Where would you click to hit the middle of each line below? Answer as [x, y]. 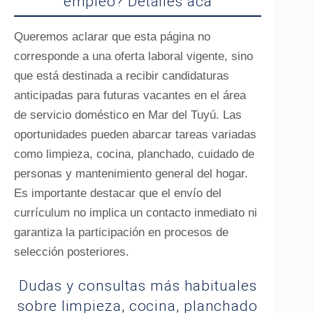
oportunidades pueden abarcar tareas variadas [135, 134]
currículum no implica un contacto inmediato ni [136, 213]
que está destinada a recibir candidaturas [122, 76]
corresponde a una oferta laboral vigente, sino [133, 56]
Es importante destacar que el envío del [118, 193]
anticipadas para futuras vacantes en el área [130, 95]
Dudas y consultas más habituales [138, 286]
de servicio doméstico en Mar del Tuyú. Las [128, 115]
